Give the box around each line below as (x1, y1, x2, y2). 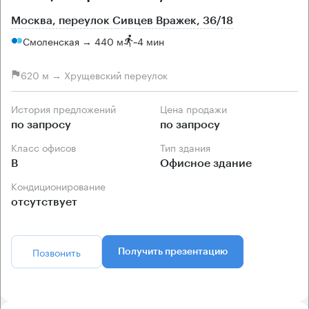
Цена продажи (167, 101, 227, 117)
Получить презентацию (118, 247, 228, 257)
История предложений (18, 101, 116, 117)
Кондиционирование (17, 178, 106, 194)
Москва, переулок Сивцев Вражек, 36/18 (11, 15, 233, 27)
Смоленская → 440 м (23, 32, 123, 48)
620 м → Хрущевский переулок (21, 66, 168, 82)
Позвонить (32, 244, 81, 260)
